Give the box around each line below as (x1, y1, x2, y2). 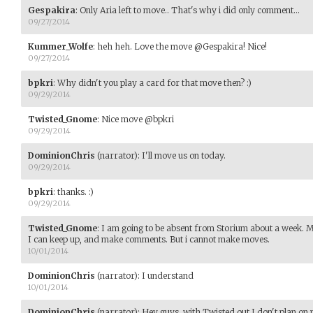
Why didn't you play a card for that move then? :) (57, 77, 252, 88)
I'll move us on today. (142, 150, 226, 161)
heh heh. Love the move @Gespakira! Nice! (97, 41, 267, 52)
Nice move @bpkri (101, 113, 174, 124)
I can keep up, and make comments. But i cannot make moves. (28, 233, 270, 245)
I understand (142, 270, 194, 281)
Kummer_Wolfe (28, 41, 93, 52)
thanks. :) (57, 186, 94, 197)
